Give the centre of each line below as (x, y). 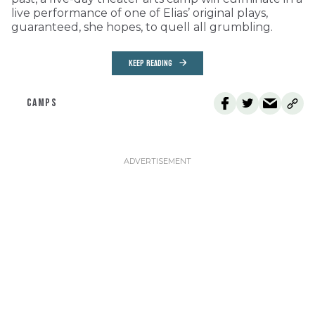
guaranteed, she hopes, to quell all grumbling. (142, 27)
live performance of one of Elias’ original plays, (140, 13)
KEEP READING (150, 63)
